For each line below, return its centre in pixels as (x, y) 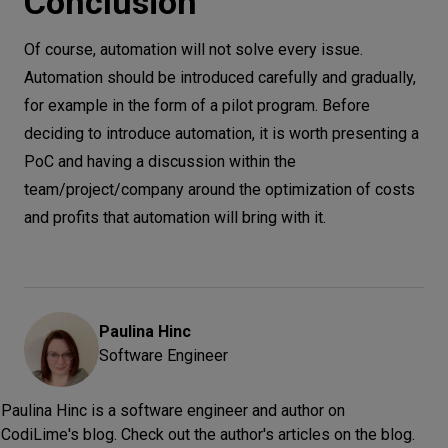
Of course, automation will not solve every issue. (193, 50)
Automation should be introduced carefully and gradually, (220, 78)
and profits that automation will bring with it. (175, 218)
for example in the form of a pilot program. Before (197, 106)
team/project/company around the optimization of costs (219, 190)
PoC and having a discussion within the (160, 162)
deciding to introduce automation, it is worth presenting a (221, 134)
